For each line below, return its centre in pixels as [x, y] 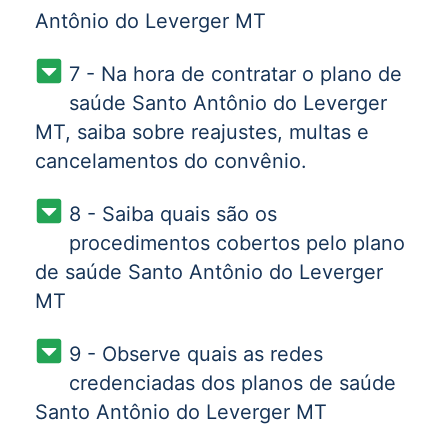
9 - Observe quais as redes [195, 353]
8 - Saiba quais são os [172, 213]
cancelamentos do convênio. [171, 160]
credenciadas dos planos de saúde [232, 382]
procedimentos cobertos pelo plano [236, 242]
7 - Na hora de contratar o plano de [235, 73]
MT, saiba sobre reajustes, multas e [202, 131]
